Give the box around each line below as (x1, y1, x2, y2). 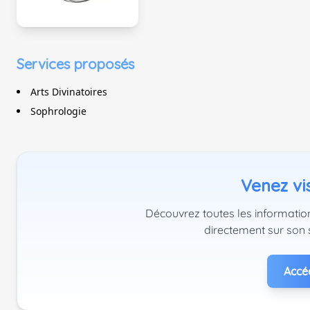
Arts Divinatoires (30, 85, 107, 98)
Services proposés (17, 55, 134, 73)
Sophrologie (30, 104, 86, 118)
